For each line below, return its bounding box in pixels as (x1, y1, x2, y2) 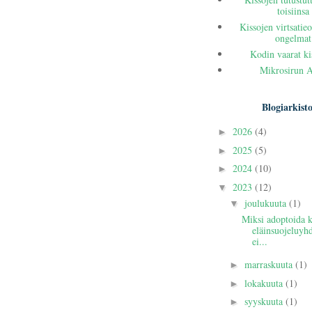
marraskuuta (244, 258, 295, 272)
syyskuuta (244, 295, 286, 309)
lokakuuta (244, 276, 286, 290)
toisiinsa (276, 4, 309, 18)
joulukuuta (244, 196, 289, 210)
